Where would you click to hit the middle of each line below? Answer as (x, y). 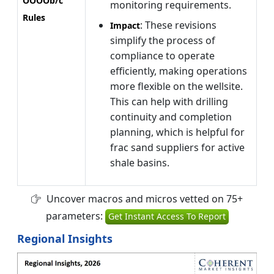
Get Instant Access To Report (167, 217)
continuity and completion (171, 117)
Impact (125, 26)
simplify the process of (163, 41)
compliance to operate (162, 56)
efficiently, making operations (179, 71)
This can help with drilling (169, 102)
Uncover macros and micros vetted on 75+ (143, 199)
